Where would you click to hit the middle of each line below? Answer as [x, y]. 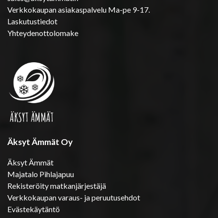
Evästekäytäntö [34, 209]
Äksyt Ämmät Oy [40, 142]
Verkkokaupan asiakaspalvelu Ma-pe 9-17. [79, 9]
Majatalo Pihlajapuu [41, 174]
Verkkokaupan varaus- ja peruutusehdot [74, 197]
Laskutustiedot [32, 21]
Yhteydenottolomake [43, 33]
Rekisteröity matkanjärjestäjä [57, 185]
